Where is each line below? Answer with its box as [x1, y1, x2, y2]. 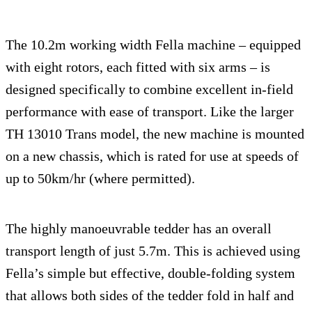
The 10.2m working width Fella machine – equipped [6, 36, 301, 52]
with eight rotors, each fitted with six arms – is [6, 58, 270, 75]
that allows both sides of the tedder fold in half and [6, 287, 294, 303]
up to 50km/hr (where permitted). [6, 170, 195, 186]
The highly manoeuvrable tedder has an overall [6, 220, 272, 236]
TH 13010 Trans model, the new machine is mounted [6, 125, 304, 141]
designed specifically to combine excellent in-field [6, 81, 293, 97]
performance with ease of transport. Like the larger [6, 103, 294, 119]
